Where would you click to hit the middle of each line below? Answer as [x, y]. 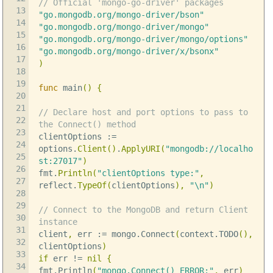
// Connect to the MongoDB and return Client [143, 210]
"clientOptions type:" [148, 173]
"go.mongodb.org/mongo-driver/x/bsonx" [128, 51]
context [197, 234]
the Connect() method [87, 125]
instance [58, 222]
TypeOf [92, 186]
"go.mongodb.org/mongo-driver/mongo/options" [143, 39]
